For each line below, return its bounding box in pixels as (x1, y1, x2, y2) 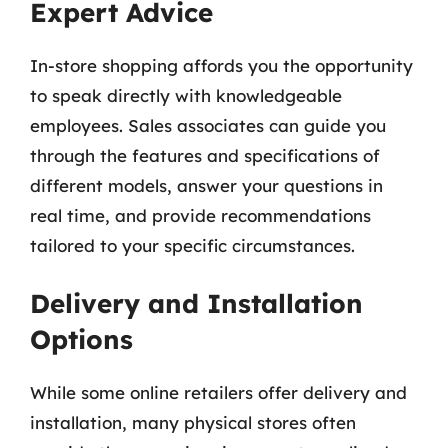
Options (30, 323, 133, 356)
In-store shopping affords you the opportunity (30, 54, 413, 76)
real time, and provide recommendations (30, 204, 371, 226)
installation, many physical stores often (30, 412, 356, 433)
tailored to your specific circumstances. (30, 234, 355, 256)
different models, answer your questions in (30, 174, 383, 196)
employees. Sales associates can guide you (30, 114, 386, 136)
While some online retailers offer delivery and (30, 382, 407, 403)
